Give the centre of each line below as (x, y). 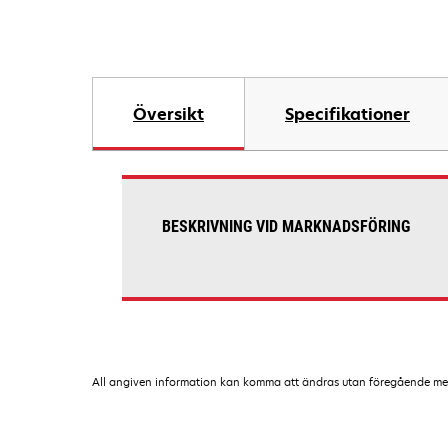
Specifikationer (347, 114)
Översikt (168, 114)
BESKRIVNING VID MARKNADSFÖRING (286, 226)
